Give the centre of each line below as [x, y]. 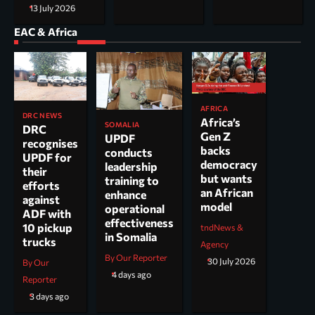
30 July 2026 [231, 262]
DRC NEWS [43, 115]
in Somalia [131, 236]
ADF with [47, 213]
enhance [126, 194]
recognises [50, 143]
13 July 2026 [52, 8]
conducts [129, 152]
